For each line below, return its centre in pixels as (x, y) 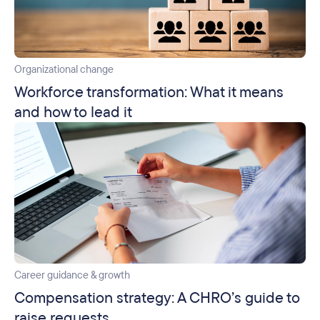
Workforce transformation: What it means (149, 92)
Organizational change (64, 69)
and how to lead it (73, 112)
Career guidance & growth (72, 275)
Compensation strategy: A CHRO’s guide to (157, 297)
